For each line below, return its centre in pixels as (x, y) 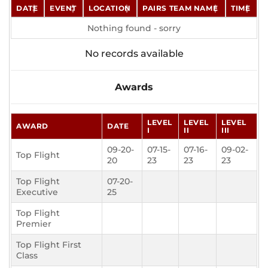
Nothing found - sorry (134, 28)
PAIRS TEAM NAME (180, 8)
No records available (134, 54)
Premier (34, 224)
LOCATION (110, 8)
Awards (134, 87)
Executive (37, 192)
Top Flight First (49, 245)
